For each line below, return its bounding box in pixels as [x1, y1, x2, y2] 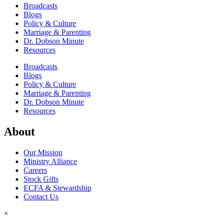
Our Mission [24, 148, 62, 157]
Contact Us [24, 192, 58, 201]
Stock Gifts [24, 175, 58, 183]
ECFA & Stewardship [24, 184, 91, 192]
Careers [24, 166, 47, 174]
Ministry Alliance [24, 157, 77, 165]
